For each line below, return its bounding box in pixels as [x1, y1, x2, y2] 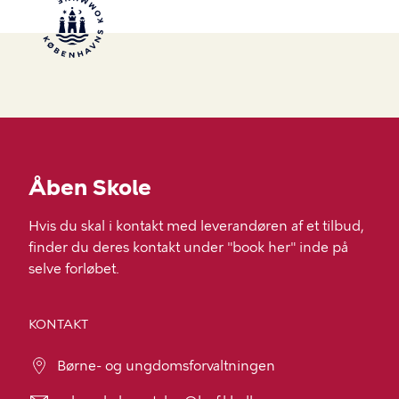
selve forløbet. [28, 261, 119, 277]
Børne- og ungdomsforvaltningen [57, 358, 275, 374]
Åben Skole [28, 175, 151, 200]
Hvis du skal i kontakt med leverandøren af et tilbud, [28, 218, 364, 234]
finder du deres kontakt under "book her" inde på [28, 240, 348, 256]
